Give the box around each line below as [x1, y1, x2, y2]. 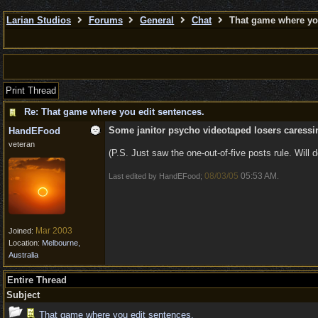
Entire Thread [7, 275, 67, 285]
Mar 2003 [35, 226, 72, 236]
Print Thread [6, 85, 56, 96]
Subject [6, 290, 40, 300]
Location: [9, 238, 42, 247]
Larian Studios [6, 15, 71, 26]
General [140, 15, 175, 26]
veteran [9, 140, 35, 148]
